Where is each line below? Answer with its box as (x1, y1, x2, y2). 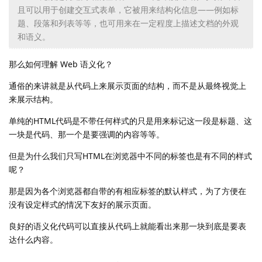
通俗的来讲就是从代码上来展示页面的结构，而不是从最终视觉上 (9, 80, 246, 91)
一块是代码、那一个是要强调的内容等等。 (9, 128, 164, 140)
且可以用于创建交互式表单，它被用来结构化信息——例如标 (18, 4, 239, 15)
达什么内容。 (9, 233, 58, 245)
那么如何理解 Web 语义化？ (9, 58, 113, 70)
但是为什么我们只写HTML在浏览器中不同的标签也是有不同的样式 (9, 150, 252, 161)
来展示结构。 (9, 93, 58, 105)
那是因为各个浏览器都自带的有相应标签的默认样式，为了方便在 (9, 185, 246, 196)
